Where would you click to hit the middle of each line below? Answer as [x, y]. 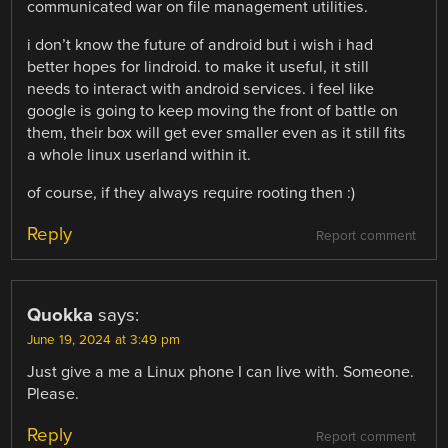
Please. [53, 394]
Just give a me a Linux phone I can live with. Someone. [221, 372]
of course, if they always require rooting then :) [191, 193]
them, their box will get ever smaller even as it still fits [217, 132]
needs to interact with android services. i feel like [201, 88]
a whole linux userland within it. [139, 154]
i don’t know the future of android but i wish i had [200, 44]
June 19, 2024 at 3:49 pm [104, 340]
